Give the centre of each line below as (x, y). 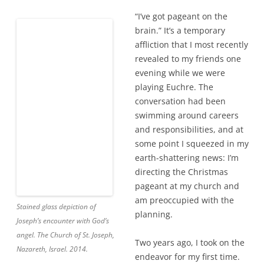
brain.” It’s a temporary (180, 30)
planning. (33, 200)
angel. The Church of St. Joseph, (65, 125)
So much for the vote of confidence (117, 257)
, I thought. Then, (214, 257)
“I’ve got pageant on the (181, 16)
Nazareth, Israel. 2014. (52, 139)
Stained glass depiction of (56, 96)
